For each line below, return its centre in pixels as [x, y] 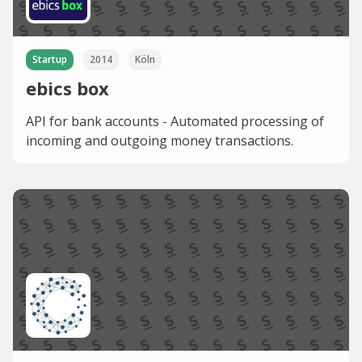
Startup [50, 59]
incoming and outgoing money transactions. [160, 140]
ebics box [67, 88]
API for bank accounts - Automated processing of [175, 121]
